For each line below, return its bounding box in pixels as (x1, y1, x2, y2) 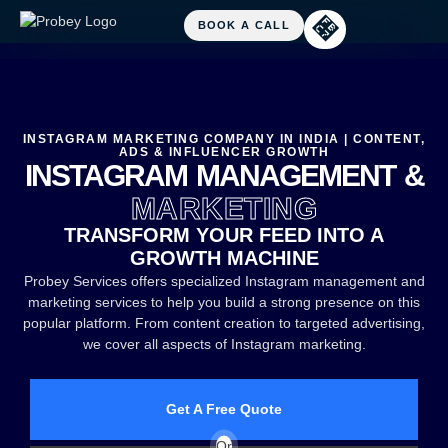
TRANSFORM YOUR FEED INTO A (64, 224, 384, 246)
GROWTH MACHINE (129, 247, 319, 269)
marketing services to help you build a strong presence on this (28, 294, 420, 310)
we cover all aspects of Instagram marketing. (82, 336, 366, 352)
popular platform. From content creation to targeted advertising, (23, 315, 425, 331)
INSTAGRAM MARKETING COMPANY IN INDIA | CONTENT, (22, 132, 426, 146)
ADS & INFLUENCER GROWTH (118, 145, 330, 159)
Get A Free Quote (166, 401, 282, 418)
